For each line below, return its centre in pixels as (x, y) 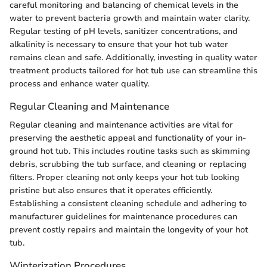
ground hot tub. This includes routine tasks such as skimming (130, 151)
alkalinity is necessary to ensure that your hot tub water (119, 44)
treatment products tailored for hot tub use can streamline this (133, 70)
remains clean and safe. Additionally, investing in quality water (133, 57)
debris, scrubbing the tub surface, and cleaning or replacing (128, 164)
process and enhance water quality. (79, 83)
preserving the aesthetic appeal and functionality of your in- (128, 138)
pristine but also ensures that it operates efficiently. (111, 190)
